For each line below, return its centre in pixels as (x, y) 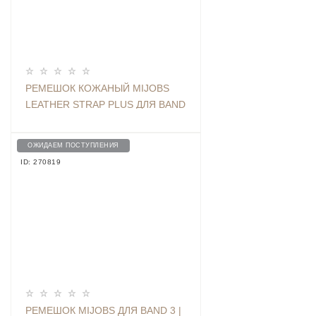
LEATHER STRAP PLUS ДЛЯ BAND (105, 105)
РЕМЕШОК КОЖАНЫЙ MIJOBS (97, 89)
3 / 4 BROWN (55, 121)
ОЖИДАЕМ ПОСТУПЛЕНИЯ (73, 146)
